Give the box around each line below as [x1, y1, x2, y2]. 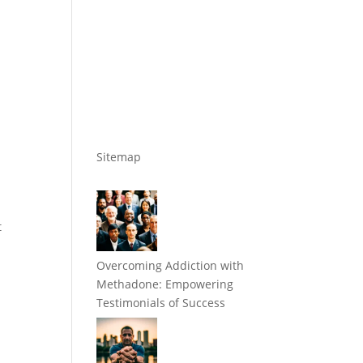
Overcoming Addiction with [96, 258, 245, 274]
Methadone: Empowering [96, 276, 234, 293]
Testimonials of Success [96, 295, 226, 311]
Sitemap [96, 149, 142, 165]
